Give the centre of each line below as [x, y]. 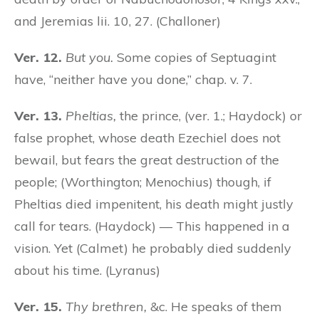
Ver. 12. [38, 57]
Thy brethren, [106, 306]
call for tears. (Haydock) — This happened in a [152, 226]
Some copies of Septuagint [195, 57]
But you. [89, 57]
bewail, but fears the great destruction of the [147, 159]
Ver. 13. [38, 115]
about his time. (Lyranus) [87, 270]
